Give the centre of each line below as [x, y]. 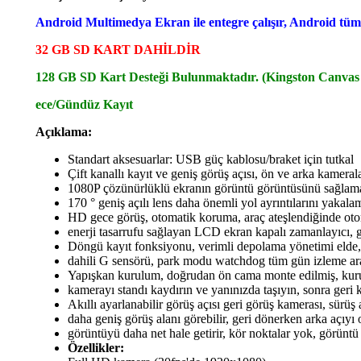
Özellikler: [96, 347]
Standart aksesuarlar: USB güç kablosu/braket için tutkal [211, 159]
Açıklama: [64, 131]
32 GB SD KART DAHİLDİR [118, 49]
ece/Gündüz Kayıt [84, 104]
